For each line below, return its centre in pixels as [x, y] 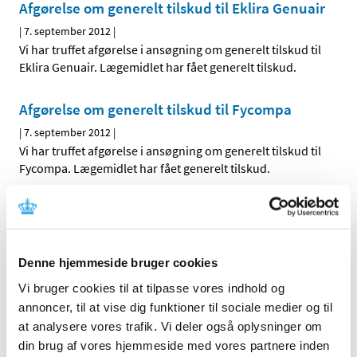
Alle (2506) [57, 326]
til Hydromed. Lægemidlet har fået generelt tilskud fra [162, 270]
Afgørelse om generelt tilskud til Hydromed [160, 211]
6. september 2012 [67, 234]
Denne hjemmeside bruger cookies [118, 262]
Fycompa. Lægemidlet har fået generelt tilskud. [145, 169]
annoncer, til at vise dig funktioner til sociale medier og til [175, 307]
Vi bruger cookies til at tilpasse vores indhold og [151, 288]
